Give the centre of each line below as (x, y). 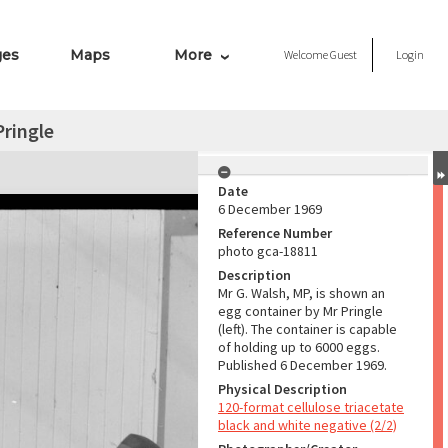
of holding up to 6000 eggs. (299, 347)
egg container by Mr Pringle (300, 311)
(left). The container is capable (307, 329)
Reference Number (275, 233)
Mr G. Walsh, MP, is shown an (301, 293)
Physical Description (282, 389)
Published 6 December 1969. (302, 365)
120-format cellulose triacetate (311, 407)
